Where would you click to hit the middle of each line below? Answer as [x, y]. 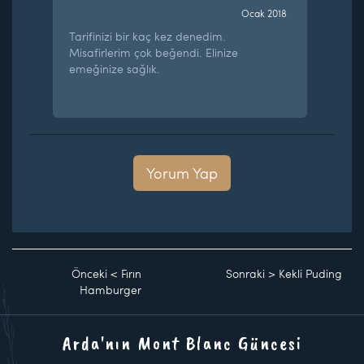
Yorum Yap [182, 172]
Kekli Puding [311, 273]
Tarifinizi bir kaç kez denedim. [148, 36]
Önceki [89, 273]
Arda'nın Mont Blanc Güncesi [182, 342]
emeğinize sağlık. [115, 68]
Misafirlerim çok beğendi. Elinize [154, 52]
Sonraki [246, 273]
